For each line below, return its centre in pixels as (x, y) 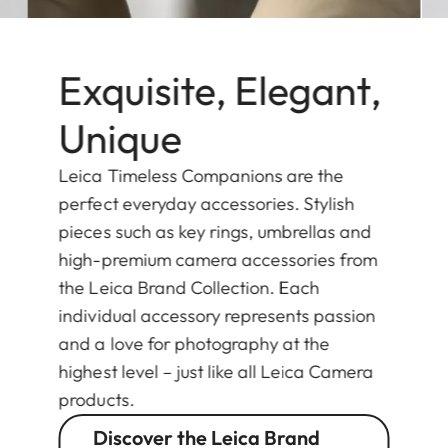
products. (98, 399)
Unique (120, 137)
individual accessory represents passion (217, 315)
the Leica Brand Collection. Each (189, 287)
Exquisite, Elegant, (220, 89)
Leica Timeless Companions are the (201, 175)
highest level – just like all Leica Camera (216, 371)
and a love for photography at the (194, 343)
